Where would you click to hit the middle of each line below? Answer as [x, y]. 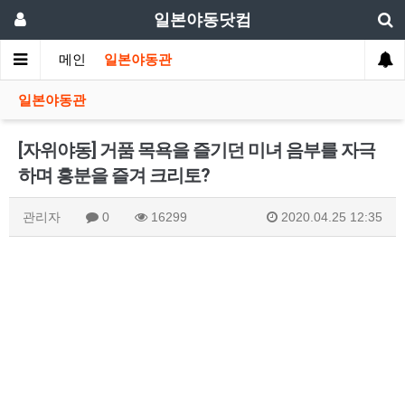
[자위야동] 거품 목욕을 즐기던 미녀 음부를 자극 [197, 150]
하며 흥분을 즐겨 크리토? [114, 175]
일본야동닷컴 [202, 19]
